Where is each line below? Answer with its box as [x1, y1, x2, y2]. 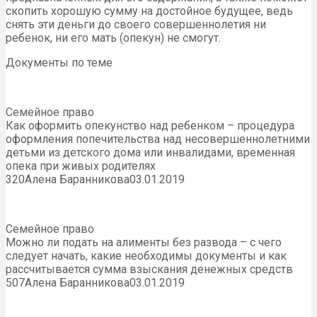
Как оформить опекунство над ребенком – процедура [6, 119, 294, 133]
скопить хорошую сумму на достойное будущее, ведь [6, 4, 293, 18]
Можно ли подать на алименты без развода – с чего [6, 236, 282, 250]
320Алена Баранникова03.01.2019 [6, 173, 185, 187]
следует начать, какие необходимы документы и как [6, 249, 287, 263]
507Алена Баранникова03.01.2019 [6, 276, 185, 290]
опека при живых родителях [6, 159, 156, 173]
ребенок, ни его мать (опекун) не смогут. [6, 31, 221, 45]
